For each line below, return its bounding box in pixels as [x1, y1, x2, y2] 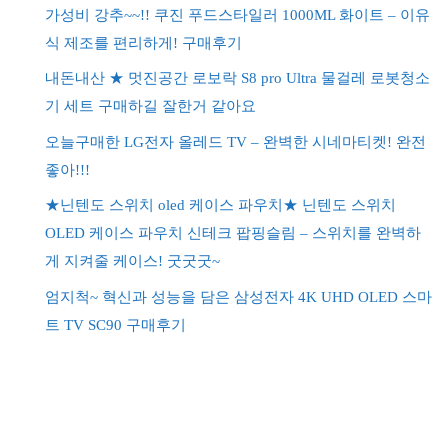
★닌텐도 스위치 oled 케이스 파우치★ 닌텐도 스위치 [45, 197, 396, 213]
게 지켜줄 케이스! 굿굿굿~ [45, 253, 220, 269]
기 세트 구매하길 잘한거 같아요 [45, 98, 256, 114]
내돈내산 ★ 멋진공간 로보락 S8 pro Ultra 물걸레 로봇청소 [45, 70, 430, 86]
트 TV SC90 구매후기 [45, 316, 186, 333]
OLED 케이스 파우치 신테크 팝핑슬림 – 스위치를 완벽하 [45, 225, 421, 241]
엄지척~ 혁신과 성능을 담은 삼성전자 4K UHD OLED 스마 [45, 288, 432, 305]
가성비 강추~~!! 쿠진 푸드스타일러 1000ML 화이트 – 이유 [45, 6, 430, 23]
